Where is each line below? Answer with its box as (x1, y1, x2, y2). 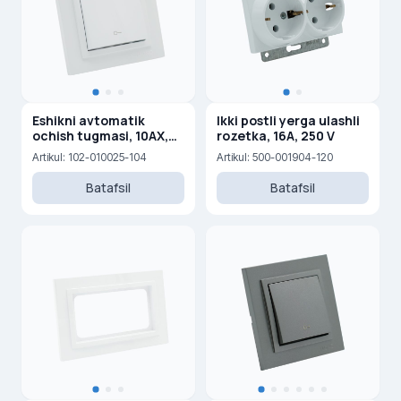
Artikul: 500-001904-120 (217, 150, 333, 164)
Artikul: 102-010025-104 (32, 150, 147, 164)
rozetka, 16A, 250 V (217, 127, 335, 144)
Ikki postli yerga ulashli (217, 112, 360, 129)
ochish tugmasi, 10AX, (32, 127, 168, 144)
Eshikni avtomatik (32, 112, 145, 129)
